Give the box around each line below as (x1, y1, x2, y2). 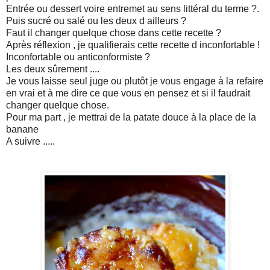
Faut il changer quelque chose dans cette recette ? (6, 28, 221, 39)
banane (6, 124, 39, 135)
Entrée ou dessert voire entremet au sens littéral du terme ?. (6, 4, 259, 14)
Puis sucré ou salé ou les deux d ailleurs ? (6, 16, 186, 27)
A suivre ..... (6, 136, 55, 147)
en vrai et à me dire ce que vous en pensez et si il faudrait (6, 88, 250, 99)
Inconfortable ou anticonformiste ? (6, 52, 150, 63)
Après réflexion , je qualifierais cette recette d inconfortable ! (6, 40, 260, 51)
